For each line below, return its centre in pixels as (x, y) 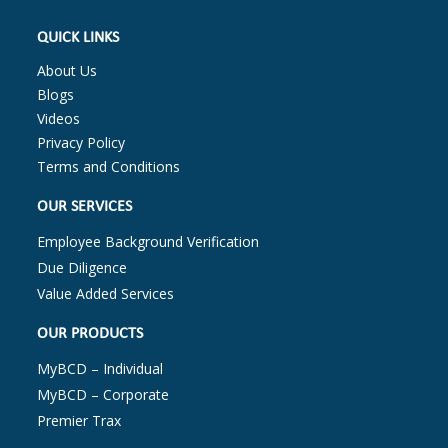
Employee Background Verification (148, 242)
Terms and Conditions (109, 167)
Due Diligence (82, 268)
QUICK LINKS (78, 38)
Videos (59, 119)
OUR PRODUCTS (90, 334)
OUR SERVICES (85, 207)
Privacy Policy (81, 143)
